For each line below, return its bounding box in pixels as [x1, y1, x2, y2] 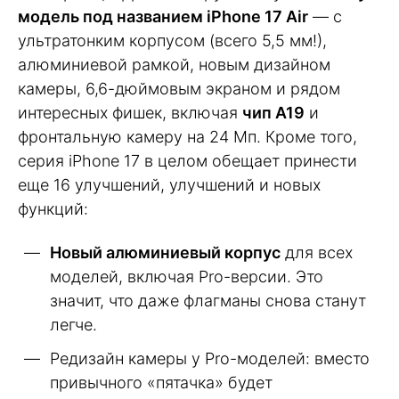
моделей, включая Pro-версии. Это [50, 266, 323, 286]
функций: [18, 199, 88, 219]
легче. [50, 314, 97, 334]
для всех [281, 242, 353, 262]
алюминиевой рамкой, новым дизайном [18, 55, 330, 75]
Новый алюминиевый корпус [50, 242, 281, 262]
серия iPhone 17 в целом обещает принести [18, 151, 357, 171]
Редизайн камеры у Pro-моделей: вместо [50, 348, 370, 368]
